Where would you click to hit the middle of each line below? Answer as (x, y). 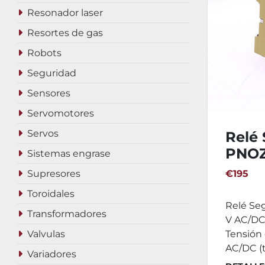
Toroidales (51, 194)
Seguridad (52, 73)
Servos (43, 133)
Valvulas (46, 234)
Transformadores (67, 214)
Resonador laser (65, 13)
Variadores (52, 254)
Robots (44, 53)
